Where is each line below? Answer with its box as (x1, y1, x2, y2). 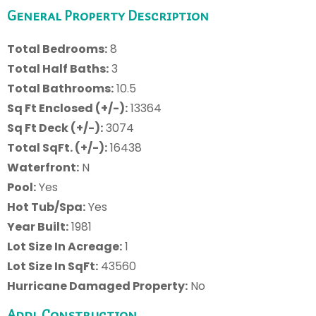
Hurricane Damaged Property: (7, 277, 188, 294)
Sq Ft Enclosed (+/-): (7, 99, 128, 116)
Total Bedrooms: (7, 40, 107, 57)
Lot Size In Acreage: (7, 238, 122, 255)
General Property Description (7, 4, 209, 26)
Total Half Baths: (7, 60, 109, 77)
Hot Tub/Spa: (7, 198, 85, 215)
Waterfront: (7, 159, 79, 176)
